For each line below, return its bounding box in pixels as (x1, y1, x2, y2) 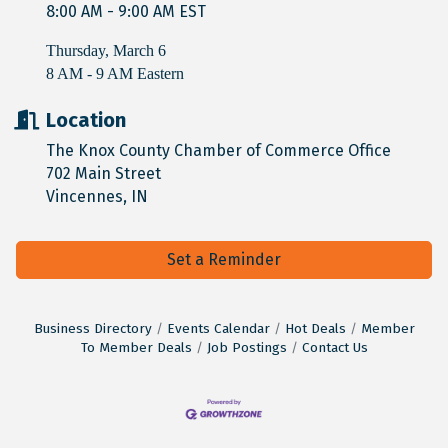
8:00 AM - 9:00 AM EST (46, 2, 206, 21)
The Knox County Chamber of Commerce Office (46, 141, 395, 160)
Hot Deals (284, 320, 346, 337)
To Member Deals (80, 339, 192, 356)
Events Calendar (166, 320, 270, 337)
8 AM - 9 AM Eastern (46, 65, 188, 82)
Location (46, 108, 126, 132)
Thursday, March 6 (46, 42, 166, 59)
